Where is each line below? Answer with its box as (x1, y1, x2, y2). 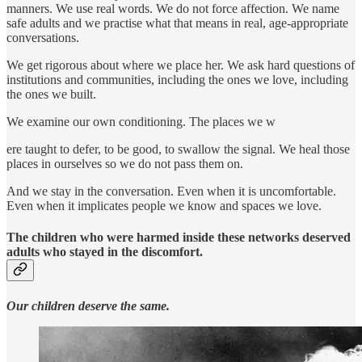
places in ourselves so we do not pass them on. (6, 157, 243, 171)
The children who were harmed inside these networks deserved (6, 230, 351, 245)
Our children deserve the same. (6, 298, 170, 313)
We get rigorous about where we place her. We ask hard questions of (6, 58, 355, 73)
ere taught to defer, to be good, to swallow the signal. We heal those (6, 142, 350, 157)
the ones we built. (6, 87, 96, 102)
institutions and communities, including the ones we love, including (6, 73, 348, 87)
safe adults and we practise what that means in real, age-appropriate (6, 16, 348, 31)
